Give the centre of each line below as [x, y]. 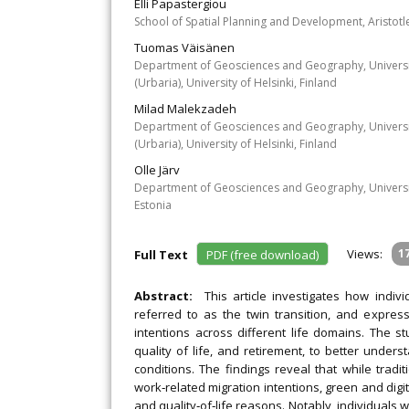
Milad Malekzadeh [185, 109]
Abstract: [169, 296]
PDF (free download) [262, 255]
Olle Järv [157, 170]
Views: [365, 254]
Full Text [164, 255]
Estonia [153, 205]
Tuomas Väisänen [184, 47]
